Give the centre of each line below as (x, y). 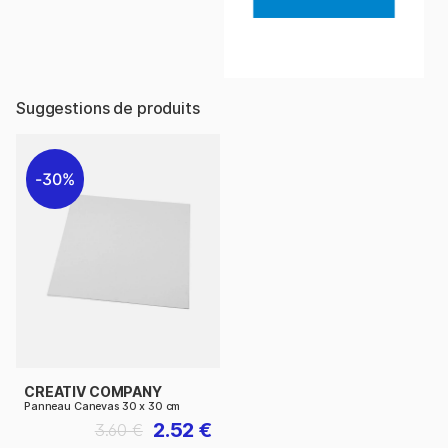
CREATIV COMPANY (93, 392)
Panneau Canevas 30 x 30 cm (102, 407)
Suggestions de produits (108, 107)
